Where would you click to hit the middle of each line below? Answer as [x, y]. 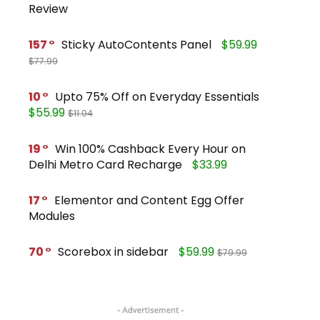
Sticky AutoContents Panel [136, 45]
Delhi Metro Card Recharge [105, 165]
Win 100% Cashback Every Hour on [150, 149]
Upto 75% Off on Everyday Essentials [157, 97]
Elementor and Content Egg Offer [149, 201]
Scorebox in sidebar [113, 252]
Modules [52, 216]
